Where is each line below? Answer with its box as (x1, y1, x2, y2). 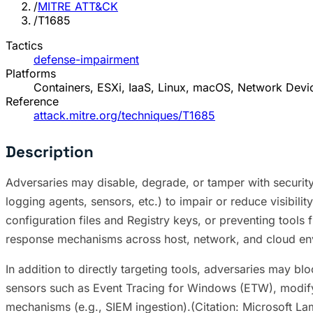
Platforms (6, 66, 56, 81)
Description (6, 142, 94, 163)
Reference (6, 94, 59, 109)
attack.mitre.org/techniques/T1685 (34, 108, 215, 123)
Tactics (6, 38, 43, 53)
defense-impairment (34, 52, 139, 67)
